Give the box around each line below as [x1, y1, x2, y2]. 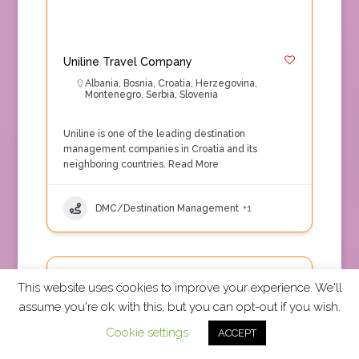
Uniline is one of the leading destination [63, 128, 245, 139]
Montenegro [84, 89, 141, 100]
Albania [84, 78, 119, 89]
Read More [165, 159, 219, 170]
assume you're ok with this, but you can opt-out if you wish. [18, 300, 341, 314]
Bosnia [123, 78, 153, 89]
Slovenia [179, 89, 218, 100]
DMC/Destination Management [95, 202, 239, 214]
